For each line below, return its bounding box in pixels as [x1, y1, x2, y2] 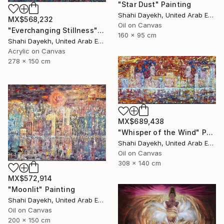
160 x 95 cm [118, 30, 156, 39]
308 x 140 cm [118, 159, 161, 167]
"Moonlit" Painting [8, 185, 75, 194]
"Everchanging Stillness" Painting [97, 26, 104, 35]
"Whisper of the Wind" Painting [206, 128, 213, 137]
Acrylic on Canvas [8, 47, 65, 55]
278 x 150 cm [8, 57, 50, 65]
